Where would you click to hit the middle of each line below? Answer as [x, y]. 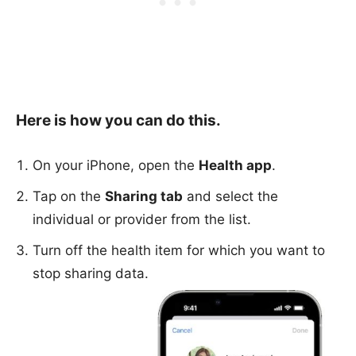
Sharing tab [144, 196]
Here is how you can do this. [118, 120]
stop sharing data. [91, 273]
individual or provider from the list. [142, 219]
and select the [230, 196]
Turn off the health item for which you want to [179, 250]
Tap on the [69, 196]
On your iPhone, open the [116, 165]
